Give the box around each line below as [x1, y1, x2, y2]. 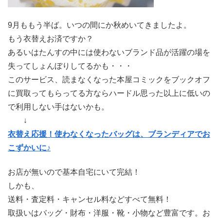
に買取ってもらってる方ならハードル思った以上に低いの [8, 89, 210, 97]
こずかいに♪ [8, 143, 51, 152]
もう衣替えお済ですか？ [8, 34, 93, 43]
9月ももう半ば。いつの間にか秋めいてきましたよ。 [8, 20, 191, 29]
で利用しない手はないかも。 [8, 102, 109, 111]
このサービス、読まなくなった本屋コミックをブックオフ [8, 75, 210, 84]
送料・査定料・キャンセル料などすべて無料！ [8, 195, 171, 204]
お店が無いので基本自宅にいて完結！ [8, 168, 140, 177]
